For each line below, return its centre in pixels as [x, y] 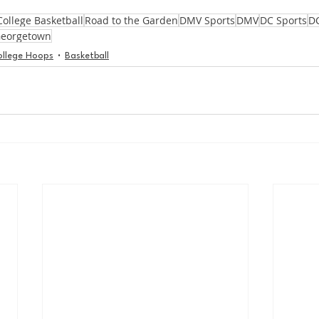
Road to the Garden [131, 20]
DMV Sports [207, 20]
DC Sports [283, 20]
